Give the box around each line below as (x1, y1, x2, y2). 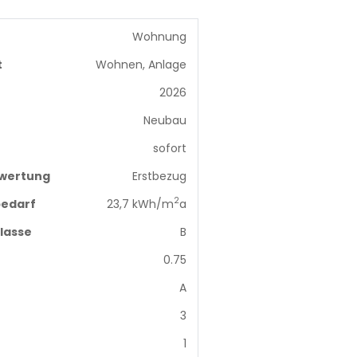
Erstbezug (131, 167, 186, 184)
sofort (152, 139, 186, 156)
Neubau (143, 112, 186, 128)
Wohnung (131, 28, 186, 45)
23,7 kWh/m (106, 195, 174, 212)
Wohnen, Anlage (95, 56, 186, 73)
